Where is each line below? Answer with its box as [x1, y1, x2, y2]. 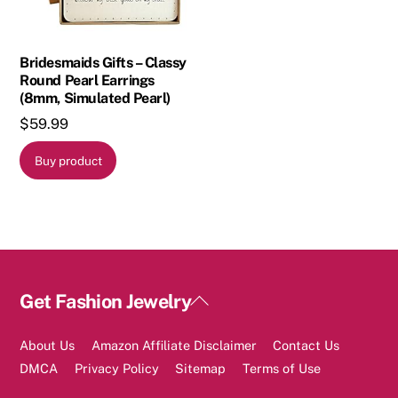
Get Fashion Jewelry [20, 289, 192, 313]
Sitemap [175, 360, 227, 376]
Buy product [34, 153, 102, 168]
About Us [20, 337, 76, 353]
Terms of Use [242, 360, 321, 376]
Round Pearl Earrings [20, 71, 155, 89]
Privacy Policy [74, 360, 159, 376]
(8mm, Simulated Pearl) [20, 89, 171, 107]
